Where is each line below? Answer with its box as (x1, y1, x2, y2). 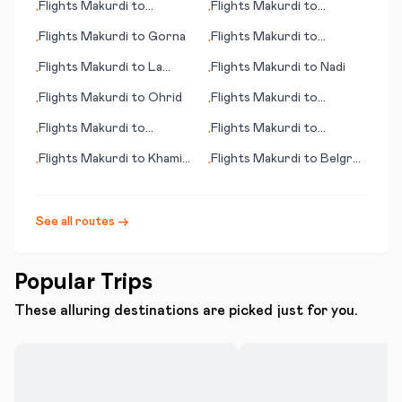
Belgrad (320, 153, 366, 165)
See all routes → (36, 215, 129, 228)
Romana (39, 79, 84, 92)
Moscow (211, 48, 261, 61)
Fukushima (211, 18, 271, 31)
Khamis (148, 153, 188, 165)
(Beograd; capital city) (211, 170, 342, 183)
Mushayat (39, 170, 96, 183)
